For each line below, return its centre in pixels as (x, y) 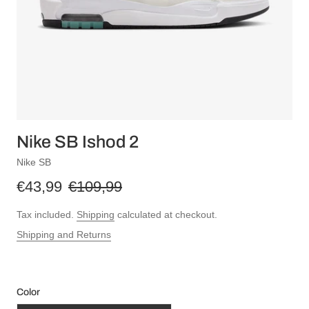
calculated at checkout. (166, 215)
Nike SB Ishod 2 (78, 141)
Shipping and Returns (64, 235)
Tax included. (47, 215)
